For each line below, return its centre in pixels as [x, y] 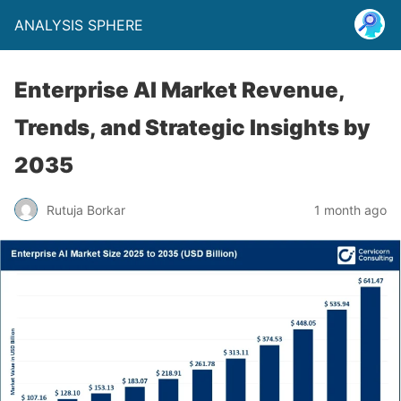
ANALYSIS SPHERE [79, 25]
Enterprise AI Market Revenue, [179, 90]
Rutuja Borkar [86, 209]
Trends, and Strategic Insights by [192, 128]
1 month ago [350, 209]
